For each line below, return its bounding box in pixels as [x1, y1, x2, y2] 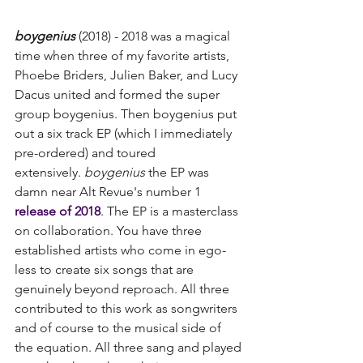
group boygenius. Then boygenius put [15, 105, 240, 122]
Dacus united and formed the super [15, 86, 223, 102]
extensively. [15, 164, 84, 180]
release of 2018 [15, 203, 100, 219]
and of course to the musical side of [15, 319, 224, 335]
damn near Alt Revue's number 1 [15, 183, 204, 199]
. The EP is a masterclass [100, 203, 241, 219]
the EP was [145, 164, 212, 180]
